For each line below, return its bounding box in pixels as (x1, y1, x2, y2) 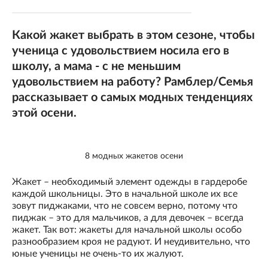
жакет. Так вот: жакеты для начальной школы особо (12, 225, 242, 235)
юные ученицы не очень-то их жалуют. (12, 249, 184, 259)
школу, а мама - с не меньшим (12, 60, 181, 72)
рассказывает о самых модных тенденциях (12, 92, 252, 103)
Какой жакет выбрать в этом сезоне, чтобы (12, 29, 255, 41)
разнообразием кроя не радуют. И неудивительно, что (12, 237, 250, 247)
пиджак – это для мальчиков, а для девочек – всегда (12, 213, 243, 223)
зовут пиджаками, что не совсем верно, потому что (12, 201, 237, 211)
